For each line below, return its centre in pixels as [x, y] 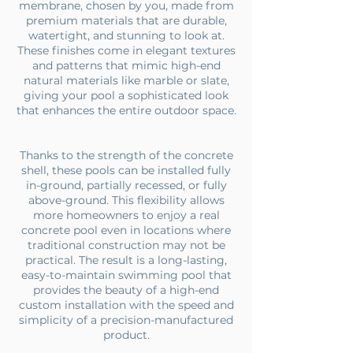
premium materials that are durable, [126, 20]
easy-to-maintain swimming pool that [126, 275]
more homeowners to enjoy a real [126, 215]
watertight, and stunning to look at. [126, 35]
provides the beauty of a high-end [126, 290]
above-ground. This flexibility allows [126, 200]
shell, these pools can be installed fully [126, 170]
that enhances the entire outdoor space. [126, 110]
